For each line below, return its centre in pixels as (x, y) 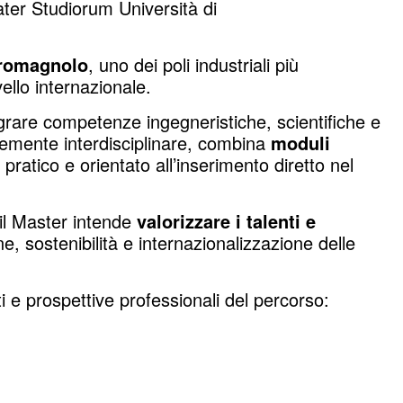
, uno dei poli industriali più (193, 64)
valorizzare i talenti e (226, 220)
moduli (300, 142)
